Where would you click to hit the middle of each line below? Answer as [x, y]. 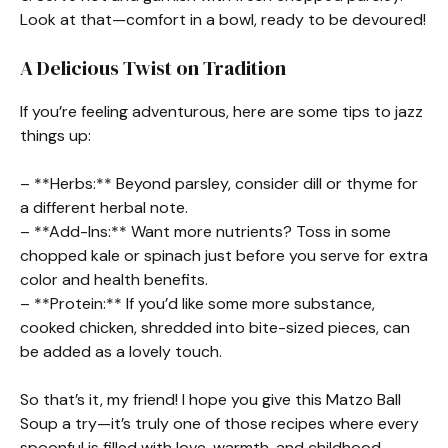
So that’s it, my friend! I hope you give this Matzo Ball [210, 399]
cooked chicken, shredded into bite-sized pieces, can [215, 327]
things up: [55, 135]
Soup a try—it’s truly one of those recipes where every [219, 423]
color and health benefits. [114, 279]
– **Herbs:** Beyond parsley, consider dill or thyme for [219, 183]
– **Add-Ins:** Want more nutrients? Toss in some [205, 231]
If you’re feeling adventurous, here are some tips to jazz [221, 111]
